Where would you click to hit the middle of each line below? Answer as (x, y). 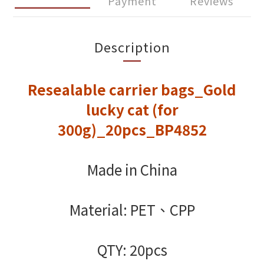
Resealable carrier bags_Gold (132, 89)
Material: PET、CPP (132, 209)
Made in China (132, 169)
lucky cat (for (132, 109)
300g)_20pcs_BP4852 (132, 129)
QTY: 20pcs (132, 250)
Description (132, 47)
